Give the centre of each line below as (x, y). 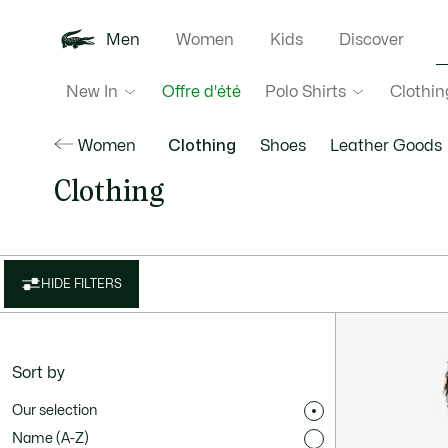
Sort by (38, 373)
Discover (371, 40)
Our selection (54, 410)
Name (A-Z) (50, 438)
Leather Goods (385, 146)
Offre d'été (201, 92)
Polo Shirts (305, 91)
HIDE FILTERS (81, 284)
